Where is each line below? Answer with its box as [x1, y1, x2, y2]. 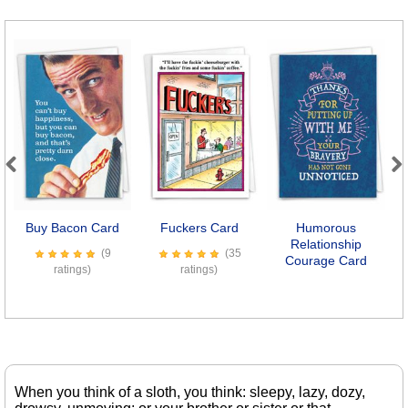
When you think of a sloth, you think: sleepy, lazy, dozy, [15, 384, 365, 401]
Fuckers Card [159, 220, 239, 236]
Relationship [291, 237, 362, 252]
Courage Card [285, 253, 368, 269]
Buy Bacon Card [25, 220, 119, 236]
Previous [5, 175, 63, 191]
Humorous [296, 220, 357, 236]
